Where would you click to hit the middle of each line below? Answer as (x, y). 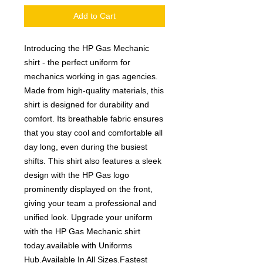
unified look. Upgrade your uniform (88, 218)
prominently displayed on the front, (88, 189)
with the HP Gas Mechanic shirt (82, 232)
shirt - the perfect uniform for (77, 63)
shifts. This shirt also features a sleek (93, 161)
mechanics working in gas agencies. (91, 77)
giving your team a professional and (90, 203)
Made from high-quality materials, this (94, 91)
